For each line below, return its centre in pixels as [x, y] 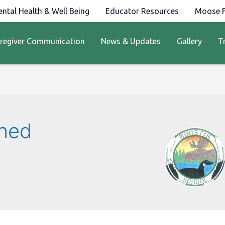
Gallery [190, 41]
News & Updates [131, 41]
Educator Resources [142, 11]
